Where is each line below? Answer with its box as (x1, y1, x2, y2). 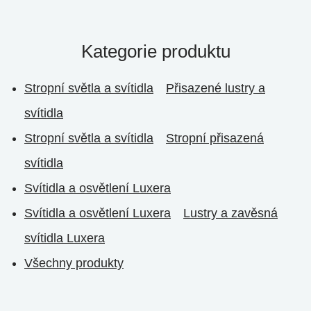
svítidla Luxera (24, 231, 105, 245)
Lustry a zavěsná (183, 206, 278, 220)
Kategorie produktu (81, 41, 230, 62)
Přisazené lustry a (166, 81, 265, 95)
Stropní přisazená (166, 131, 264, 145)
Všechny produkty (24, 256, 124, 270)
